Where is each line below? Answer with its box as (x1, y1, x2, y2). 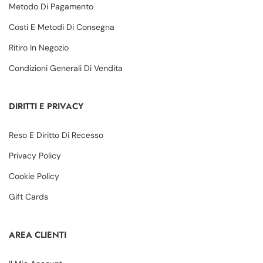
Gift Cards (9, 191, 48, 203)
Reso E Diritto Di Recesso (9, 130, 103, 141)
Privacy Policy (9, 150, 61, 161)
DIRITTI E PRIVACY (9, 100, 83, 113)
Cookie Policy (9, 171, 59, 182)
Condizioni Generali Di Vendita (9, 63, 123, 74)
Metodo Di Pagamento (9, 1, 93, 12)
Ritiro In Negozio (9, 42, 69, 53)
